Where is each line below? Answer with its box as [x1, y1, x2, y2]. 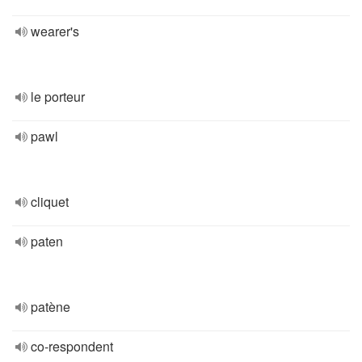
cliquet [31, 192, 69, 211]
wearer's [31, 22, 79, 40]
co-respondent [31, 337, 113, 356]
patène [31, 297, 70, 316]
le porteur [31, 87, 85, 106]
